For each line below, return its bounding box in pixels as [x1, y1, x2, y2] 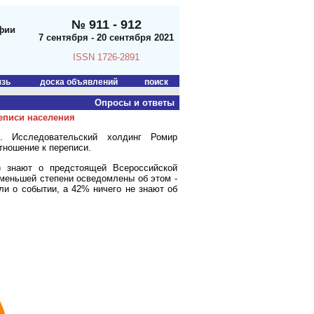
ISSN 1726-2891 [73, 52, 139, 63]
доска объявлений [40, 77, 118, 87]
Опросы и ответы [95, 97, 177, 108]
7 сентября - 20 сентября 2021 [39, 32, 174, 43]
